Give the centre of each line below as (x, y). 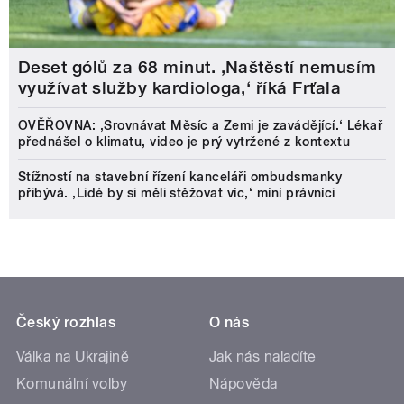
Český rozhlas (66, 323)
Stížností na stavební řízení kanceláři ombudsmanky (180, 177)
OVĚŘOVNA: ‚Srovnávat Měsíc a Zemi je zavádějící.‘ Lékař (201, 126)
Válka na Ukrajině (73, 357)
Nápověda (243, 384)
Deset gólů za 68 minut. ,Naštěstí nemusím (197, 68)
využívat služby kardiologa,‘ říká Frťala (180, 88)
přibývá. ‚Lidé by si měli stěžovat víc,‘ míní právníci (177, 193)
